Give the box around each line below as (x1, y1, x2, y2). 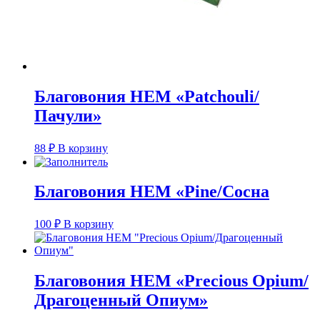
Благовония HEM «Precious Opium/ (34, 271, 309, 291)
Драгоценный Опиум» (34, 291, 208, 310)
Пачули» (34, 106, 101, 125)
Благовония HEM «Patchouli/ (34, 86, 259, 106)
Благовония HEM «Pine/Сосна (34, 182, 269, 201)
